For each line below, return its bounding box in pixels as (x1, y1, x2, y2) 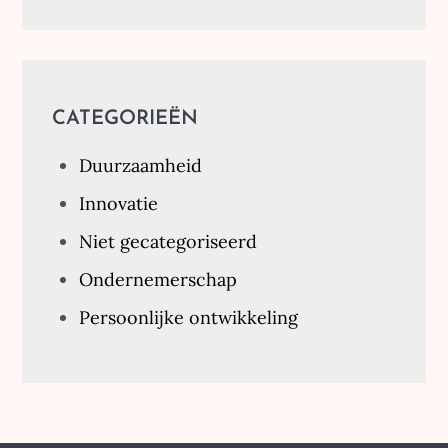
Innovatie (79, 192, 159, 215)
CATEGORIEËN (52, 109, 199, 129)
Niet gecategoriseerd (79, 230, 258, 253)
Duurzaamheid (79, 154, 203, 177)
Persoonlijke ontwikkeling (79, 306, 299, 329)
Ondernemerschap (79, 268, 238, 291)
